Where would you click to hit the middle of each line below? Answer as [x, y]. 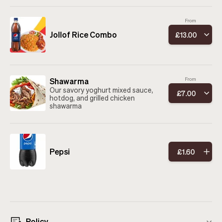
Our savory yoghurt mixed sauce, [101, 89]
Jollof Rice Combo [83, 34]
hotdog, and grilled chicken [92, 97]
